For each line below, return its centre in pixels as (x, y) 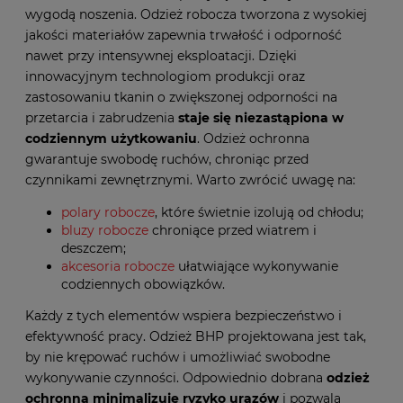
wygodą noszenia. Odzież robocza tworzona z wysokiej (196, 14)
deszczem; (94, 248)
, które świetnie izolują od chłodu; (259, 212)
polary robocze (108, 212)
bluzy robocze (105, 230)
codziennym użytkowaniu (111, 138)
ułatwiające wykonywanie (256, 266)
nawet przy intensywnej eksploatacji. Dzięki (161, 55)
